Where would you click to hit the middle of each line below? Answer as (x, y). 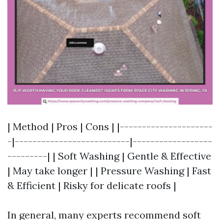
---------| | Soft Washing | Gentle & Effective (109, 156)
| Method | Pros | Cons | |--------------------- (110, 126)
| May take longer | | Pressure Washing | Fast (109, 171)
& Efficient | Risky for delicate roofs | (92, 185)
